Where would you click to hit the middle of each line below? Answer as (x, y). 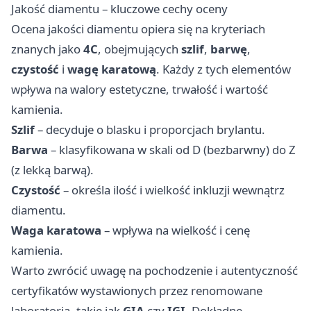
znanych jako (47, 49)
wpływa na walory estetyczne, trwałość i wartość (140, 89)
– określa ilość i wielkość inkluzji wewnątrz (173, 190)
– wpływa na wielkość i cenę (176, 230)
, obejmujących (140, 49)
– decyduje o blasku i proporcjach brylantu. (150, 129)
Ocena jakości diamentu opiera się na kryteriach (138, 28)
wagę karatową (112, 69)
